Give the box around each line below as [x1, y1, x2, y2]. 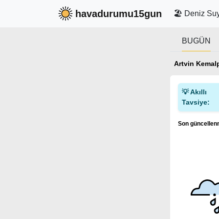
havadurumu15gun [75, 8, 162, 19]
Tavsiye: [182, 98, 210, 106]
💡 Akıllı [182, 88, 207, 96]
